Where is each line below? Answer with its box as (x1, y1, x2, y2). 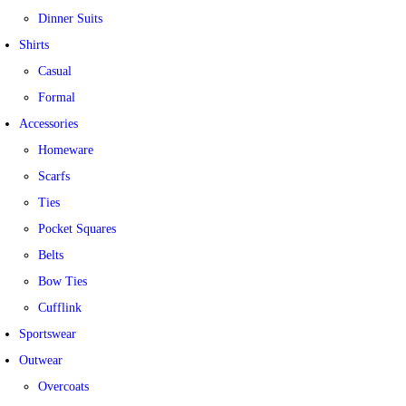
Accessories (19, 117, 78, 130)
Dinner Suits (38, 12, 102, 25)
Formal (38, 91, 75, 104)
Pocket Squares (38, 222, 116, 236)
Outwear (19, 353, 63, 367)
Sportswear (19, 327, 76, 341)
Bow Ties (38, 275, 87, 288)
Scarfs (38, 169, 70, 183)
